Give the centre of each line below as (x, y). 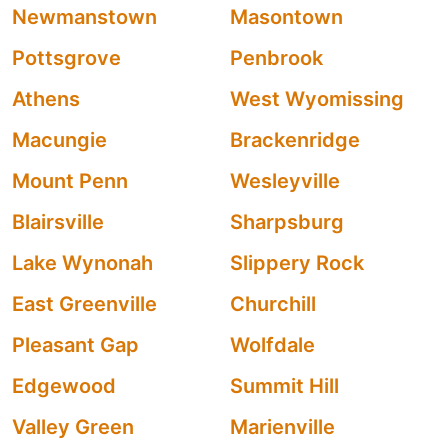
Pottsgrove (66, 58)
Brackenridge (295, 140)
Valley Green (73, 427)
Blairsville (58, 222)
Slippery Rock (297, 263)
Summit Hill (284, 386)
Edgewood (64, 386)
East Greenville (84, 304)
